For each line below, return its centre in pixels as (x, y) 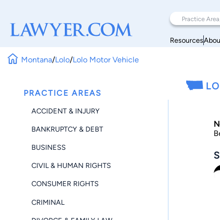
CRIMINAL (48, 202)
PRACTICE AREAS (63, 93)
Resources (187, 40)
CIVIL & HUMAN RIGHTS (71, 166)
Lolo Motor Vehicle (106, 59)
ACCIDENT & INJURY (66, 111)
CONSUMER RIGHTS (65, 184)
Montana (37, 59)
